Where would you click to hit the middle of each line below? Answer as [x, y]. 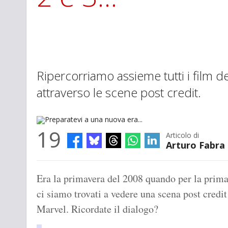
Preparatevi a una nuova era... [83, 166]
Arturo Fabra [195, 145]
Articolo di [182, 135]
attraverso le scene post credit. [119, 93]
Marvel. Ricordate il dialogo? [97, 209]
